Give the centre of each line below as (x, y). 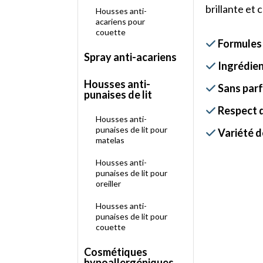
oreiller (108, 183)
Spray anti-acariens (130, 57)
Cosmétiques (116, 252)
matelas (110, 140)
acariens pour (120, 21)
